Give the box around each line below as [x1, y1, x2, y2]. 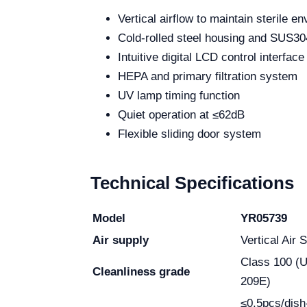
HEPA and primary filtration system [118, 70, 297, 83]
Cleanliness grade [93, 265, 193, 278]
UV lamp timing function [118, 89, 240, 102]
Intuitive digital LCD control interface [118, 51, 304, 64]
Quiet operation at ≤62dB [118, 108, 245, 121]
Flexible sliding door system [118, 127, 261, 140]
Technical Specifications [90, 173, 294, 193]
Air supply [93, 234, 152, 247]
